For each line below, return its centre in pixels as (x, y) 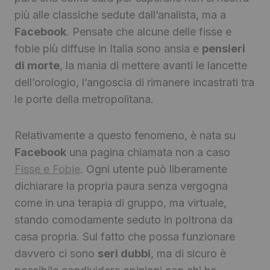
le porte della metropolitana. (84, 99)
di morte (37, 66)
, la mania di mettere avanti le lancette (153, 66)
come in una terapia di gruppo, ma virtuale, (121, 203)
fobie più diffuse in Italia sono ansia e (108, 49)
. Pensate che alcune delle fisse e (149, 32)
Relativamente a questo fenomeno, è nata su (125, 136)
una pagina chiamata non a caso (148, 152)
